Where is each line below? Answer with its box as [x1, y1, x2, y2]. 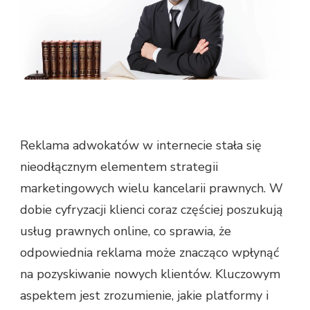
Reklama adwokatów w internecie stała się [20, 137, 262, 154]
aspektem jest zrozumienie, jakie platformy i [20, 287, 268, 304]
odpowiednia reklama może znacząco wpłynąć [20, 244, 279, 262]
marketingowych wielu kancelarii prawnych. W [20, 180, 283, 197]
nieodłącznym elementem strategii [20, 158, 218, 176]
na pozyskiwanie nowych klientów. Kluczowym [20, 266, 280, 283]
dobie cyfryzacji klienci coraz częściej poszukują [20, 201, 283, 219]
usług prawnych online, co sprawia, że [20, 223, 231, 240]
